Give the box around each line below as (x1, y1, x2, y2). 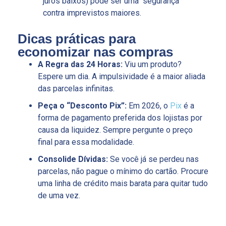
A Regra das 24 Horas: (38, 60, 123, 70)
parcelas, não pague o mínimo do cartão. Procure (38, 166, 208, 177)
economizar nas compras (18, 44, 173, 60)
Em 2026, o (127, 101, 170, 111)
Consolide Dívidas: (38, 154, 108, 164)
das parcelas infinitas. (38, 84, 115, 94)
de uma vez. (38, 191, 80, 201)
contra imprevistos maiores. (43, 8, 141, 18)
